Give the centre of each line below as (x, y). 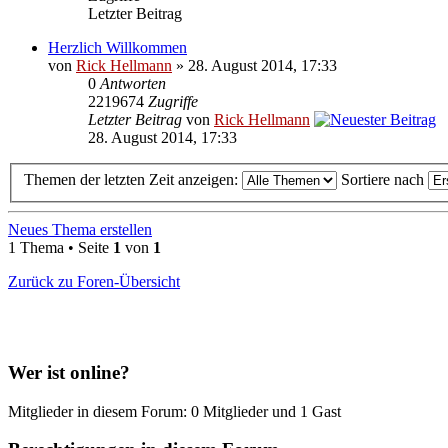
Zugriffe (173, 101)
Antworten (133, 83)
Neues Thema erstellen (80, 230)
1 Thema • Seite (60, 248)
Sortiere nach (384, 180)
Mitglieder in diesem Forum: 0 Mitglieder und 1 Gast (174, 411)
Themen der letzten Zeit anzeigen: (133, 180)
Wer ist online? (69, 372)
